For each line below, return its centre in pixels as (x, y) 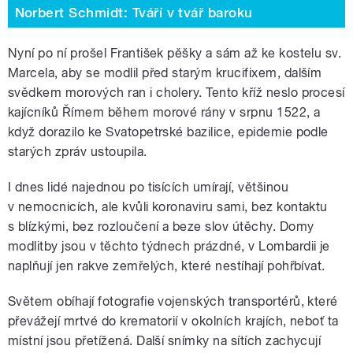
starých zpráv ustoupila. (78, 152)
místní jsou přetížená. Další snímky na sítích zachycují (165, 341)
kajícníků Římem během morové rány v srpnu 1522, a (164, 113)
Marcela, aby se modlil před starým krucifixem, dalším (165, 73)
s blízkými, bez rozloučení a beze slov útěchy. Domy (161, 227)
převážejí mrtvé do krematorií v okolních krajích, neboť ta (173, 321)
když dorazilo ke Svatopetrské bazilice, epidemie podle (168, 132)
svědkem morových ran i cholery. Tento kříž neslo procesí (176, 93)
